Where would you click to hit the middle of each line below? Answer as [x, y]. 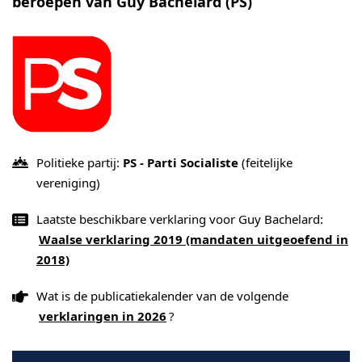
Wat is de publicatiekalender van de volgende [162, 296]
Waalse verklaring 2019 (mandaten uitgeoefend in [194, 239]
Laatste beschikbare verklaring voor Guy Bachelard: [180, 219]
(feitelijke [265, 162]
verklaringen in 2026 [103, 316]
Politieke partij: [80, 162]
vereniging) [68, 183]
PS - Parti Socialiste [181, 162]
